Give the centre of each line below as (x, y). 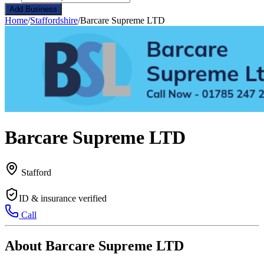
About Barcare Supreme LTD (94, 245)
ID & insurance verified (63, 198)
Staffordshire (54, 20)
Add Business (33, 9)
